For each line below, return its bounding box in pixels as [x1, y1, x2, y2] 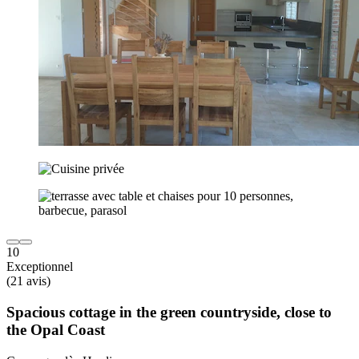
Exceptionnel [6, 260, 73, 274]
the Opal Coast [6, 321, 105, 338]
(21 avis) [6, 274, 50, 288]
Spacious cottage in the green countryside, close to [6, 303, 332, 321]
